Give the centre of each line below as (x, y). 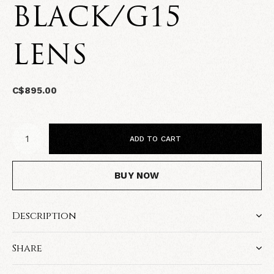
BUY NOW (137, 176)
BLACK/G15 (97, 19)
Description (44, 216)
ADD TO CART (155, 139)
